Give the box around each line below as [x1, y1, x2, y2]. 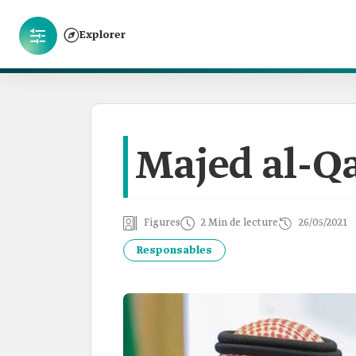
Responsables [137, 243, 212, 257]
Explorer [79, 28, 126, 42]
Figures [144, 216, 180, 230]
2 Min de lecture [201, 216, 278, 230]
